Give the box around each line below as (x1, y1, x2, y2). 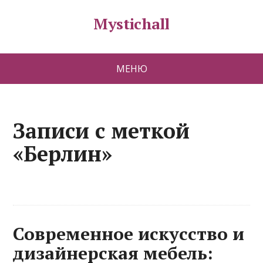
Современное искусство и (13, 222, 245, 245)
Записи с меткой (13, 117, 190, 144)
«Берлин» (13, 140, 113, 167)
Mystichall (93, 14, 170, 33)
